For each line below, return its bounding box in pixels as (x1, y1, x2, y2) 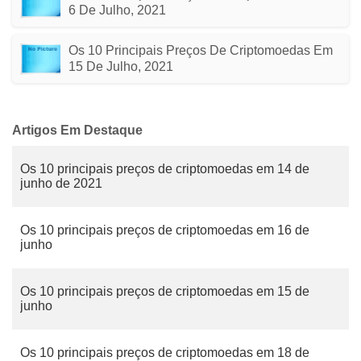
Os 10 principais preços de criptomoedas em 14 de (20, 162, 309, 176)
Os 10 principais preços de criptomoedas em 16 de (20, 223, 309, 237)
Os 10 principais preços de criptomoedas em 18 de (20, 346, 309, 359)
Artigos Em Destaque (12, 123, 143, 137)
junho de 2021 (20, 176, 102, 190)
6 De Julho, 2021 (68, 3, 166, 17)
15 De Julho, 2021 (68, 60, 173, 73)
